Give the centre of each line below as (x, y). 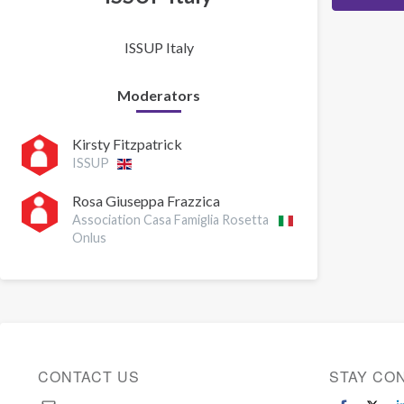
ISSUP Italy (159, 47)
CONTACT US (89, 376)
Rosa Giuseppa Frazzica (146, 201)
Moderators (159, 95)
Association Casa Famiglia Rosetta (170, 220)
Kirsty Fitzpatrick (127, 144)
